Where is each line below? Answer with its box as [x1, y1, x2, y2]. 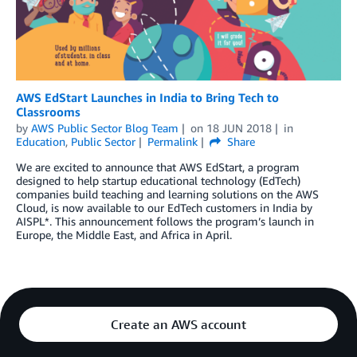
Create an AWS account [111, 316, 246, 333]
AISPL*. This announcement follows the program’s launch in [16, 214, 314, 229]
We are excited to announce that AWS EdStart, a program [16, 160, 300, 175]
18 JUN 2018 [206, 121, 272, 135]
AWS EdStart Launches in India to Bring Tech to [16, 90, 279, 105]
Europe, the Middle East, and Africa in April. [16, 228, 232, 242]
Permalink [147, 135, 198, 149]
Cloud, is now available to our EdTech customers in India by [16, 201, 312, 215]
